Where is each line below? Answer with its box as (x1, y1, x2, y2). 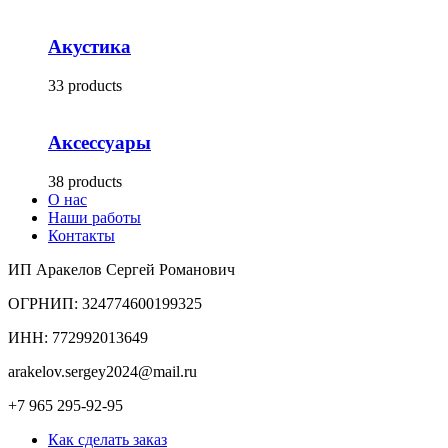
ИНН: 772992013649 (8, 328, 148, 346)
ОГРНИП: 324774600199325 (8, 294, 202, 312)
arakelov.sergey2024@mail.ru (8, 362, 197, 380)
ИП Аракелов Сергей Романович (8, 260, 235, 278)
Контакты (48, 226, 115, 244)
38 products (48, 172, 122, 190)
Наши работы (48, 208, 141, 226)
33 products (48, 77, 122, 95)
